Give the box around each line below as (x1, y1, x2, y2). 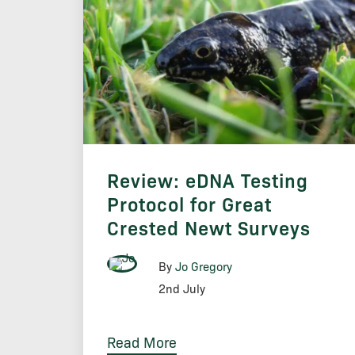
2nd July (158, 281, 205, 297)
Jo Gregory (174, 258, 232, 275)
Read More (106, 332, 177, 352)
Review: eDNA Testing (106, 167, 308, 193)
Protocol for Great (106, 191, 272, 217)
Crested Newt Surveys (106, 215, 311, 241)
